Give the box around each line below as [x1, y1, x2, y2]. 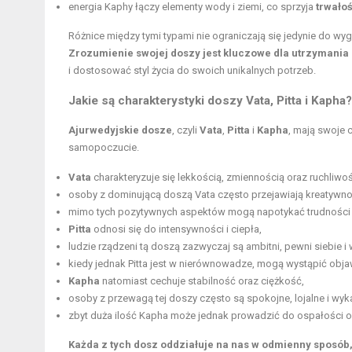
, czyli [172, 124, 200, 137]
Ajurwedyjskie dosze [68, 124, 172, 137]
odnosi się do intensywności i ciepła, [91, 223, 262, 236]
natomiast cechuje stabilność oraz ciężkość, [100, 275, 304, 288]
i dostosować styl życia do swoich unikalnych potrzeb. [68, 64, 316, 77]
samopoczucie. [68, 141, 139, 154]
